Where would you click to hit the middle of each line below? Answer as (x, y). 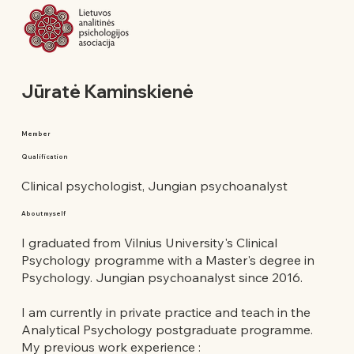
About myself (43, 214)
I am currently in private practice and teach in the (166, 313)
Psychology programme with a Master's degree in (168, 260)
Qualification (44, 157)
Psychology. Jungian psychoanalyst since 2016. (162, 278)
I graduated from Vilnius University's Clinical (149, 243)
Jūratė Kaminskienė (107, 91)
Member (36, 134)
